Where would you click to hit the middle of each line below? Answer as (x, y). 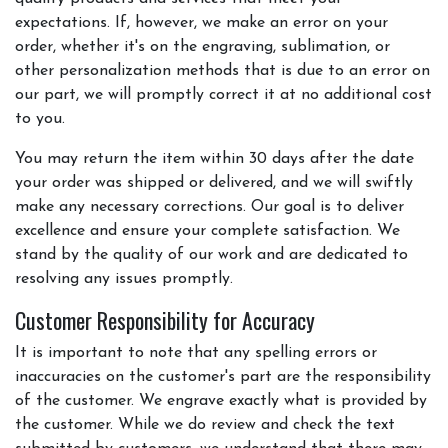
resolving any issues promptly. (124, 278)
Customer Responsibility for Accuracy (165, 319)
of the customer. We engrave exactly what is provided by (221, 400)
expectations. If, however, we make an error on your (201, 22)
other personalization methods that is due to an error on (222, 70)
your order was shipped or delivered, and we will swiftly (214, 182)
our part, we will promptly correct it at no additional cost (223, 94)
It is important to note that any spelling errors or (196, 352)
